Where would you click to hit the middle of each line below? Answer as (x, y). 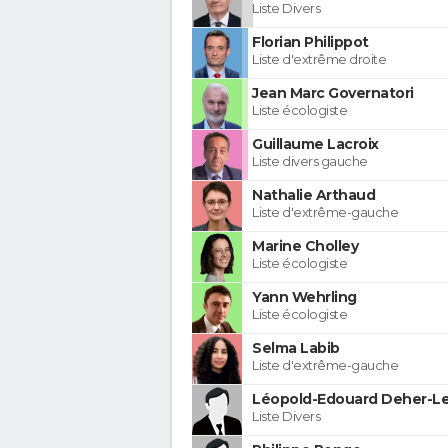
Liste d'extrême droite (319, 58)
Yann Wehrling (304, 296)
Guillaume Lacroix (315, 143)
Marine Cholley (305, 245)
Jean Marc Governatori (333, 92)
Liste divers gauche (310, 160)
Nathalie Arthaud (313, 194)
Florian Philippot (310, 41)
